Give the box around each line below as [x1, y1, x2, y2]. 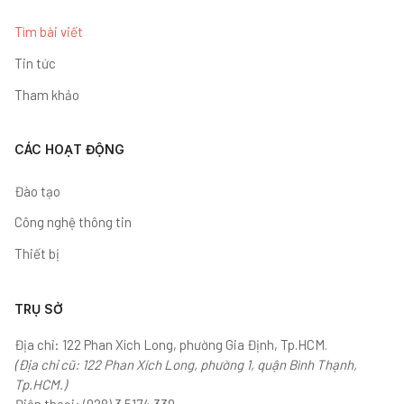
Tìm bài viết [14, 23, 83, 41]
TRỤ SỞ [14, 300, 63, 317]
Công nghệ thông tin [14, 214, 132, 231]
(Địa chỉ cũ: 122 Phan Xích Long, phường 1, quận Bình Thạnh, [14, 355, 357, 372]
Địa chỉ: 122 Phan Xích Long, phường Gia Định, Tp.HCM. [14, 335, 327, 353]
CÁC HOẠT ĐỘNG [14, 142, 124, 158]
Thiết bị [14, 245, 60, 262]
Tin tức [14, 55, 56, 72]
